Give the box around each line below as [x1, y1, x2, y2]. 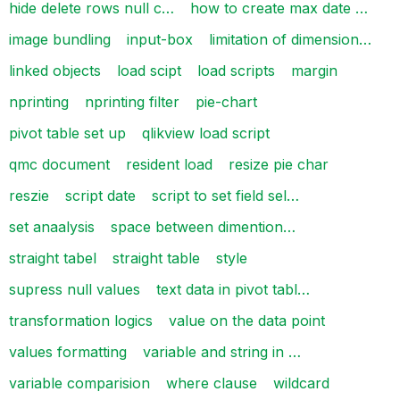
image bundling [9, 29, 111, 48]
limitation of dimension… [209, 29, 371, 48]
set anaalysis [9, 217, 95, 236]
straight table [112, 248, 200, 267]
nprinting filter [85, 92, 179, 111]
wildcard [273, 373, 329, 392]
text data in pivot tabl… [156, 279, 310, 298]
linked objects [9, 61, 101, 79]
